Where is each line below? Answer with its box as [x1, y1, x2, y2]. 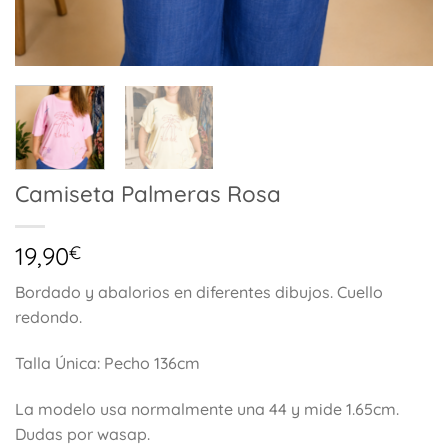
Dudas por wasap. [15, 423, 150, 444]
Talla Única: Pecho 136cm [15, 353, 200, 374]
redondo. [15, 307, 82, 328]
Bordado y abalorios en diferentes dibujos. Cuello [15, 282, 383, 303]
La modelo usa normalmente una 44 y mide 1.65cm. [15, 398, 399, 419]
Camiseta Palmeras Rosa [15, 180, 281, 209]
